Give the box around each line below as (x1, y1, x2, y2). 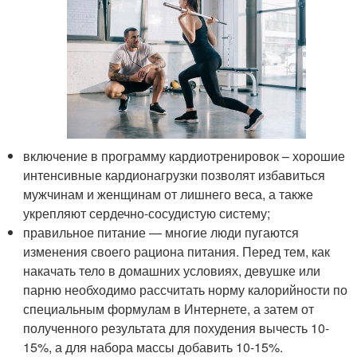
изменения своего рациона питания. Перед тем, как (23, 241, 331, 261)
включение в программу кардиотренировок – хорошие (23, 146, 346, 165)
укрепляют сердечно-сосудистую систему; (23, 203, 271, 222)
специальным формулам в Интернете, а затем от (23, 299, 315, 318)
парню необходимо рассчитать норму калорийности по (23, 280, 348, 299)
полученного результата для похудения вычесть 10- (23, 318, 330, 337)
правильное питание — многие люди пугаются (23, 222, 300, 241)
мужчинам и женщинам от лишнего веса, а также (23, 184, 314, 203)
